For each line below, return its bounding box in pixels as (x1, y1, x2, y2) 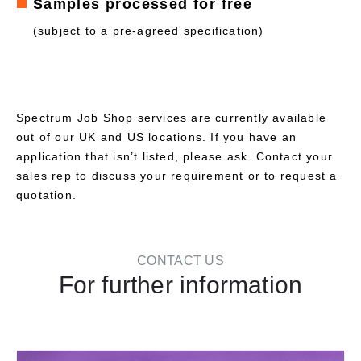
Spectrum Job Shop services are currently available (16, 111, 327, 124)
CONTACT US (137, 254, 224, 268)
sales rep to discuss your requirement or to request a (16, 169, 338, 182)
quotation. (16, 189, 77, 201)
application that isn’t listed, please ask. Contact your (16, 150, 334, 163)
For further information (58, 272, 303, 298)
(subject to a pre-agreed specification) (32, 24, 264, 37)
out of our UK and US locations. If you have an (16, 131, 297, 143)
